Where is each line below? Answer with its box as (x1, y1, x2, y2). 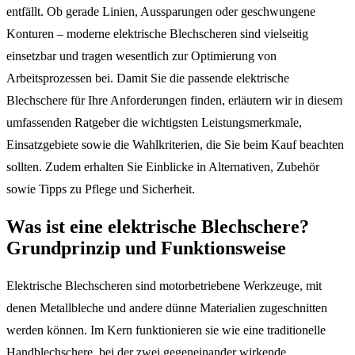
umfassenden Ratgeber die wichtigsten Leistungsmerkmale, (6, 115, 302, 129)
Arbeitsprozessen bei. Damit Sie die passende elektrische (6, 71, 289, 85)
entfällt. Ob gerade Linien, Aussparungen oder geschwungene (6, 4, 315, 18)
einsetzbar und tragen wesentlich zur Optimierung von (6, 48, 277, 63)
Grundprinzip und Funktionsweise (6, 237, 286, 258)
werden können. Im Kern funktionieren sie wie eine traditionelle (6, 323, 326, 337)
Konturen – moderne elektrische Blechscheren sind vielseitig (6, 26, 308, 40)
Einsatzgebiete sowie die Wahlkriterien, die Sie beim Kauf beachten (6, 137, 344, 151)
